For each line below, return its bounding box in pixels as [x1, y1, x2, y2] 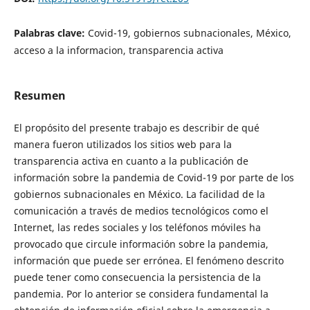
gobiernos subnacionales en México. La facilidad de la [13, 188, 265, 201]
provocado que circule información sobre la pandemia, [13, 237, 268, 250]
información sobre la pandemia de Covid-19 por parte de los [13, 171, 294, 184]
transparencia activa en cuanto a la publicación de [13, 154, 248, 167]
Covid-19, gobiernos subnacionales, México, [87, 26, 291, 39]
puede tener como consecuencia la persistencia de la [13, 271, 261, 284]
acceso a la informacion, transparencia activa [13, 43, 224, 57]
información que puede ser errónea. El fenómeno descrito [13, 254, 284, 267]
